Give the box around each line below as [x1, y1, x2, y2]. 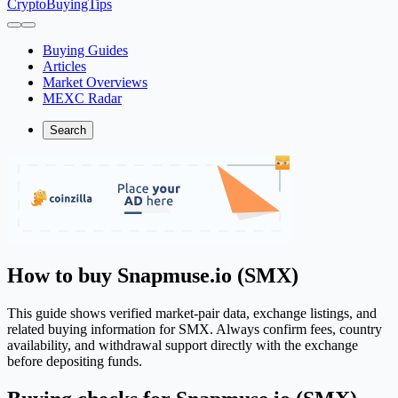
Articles [43, 59, 86, 74]
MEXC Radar [43, 91, 122, 106]
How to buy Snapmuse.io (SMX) [7, 263, 298, 287]
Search [50, 123, 86, 137]
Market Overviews [43, 75, 147, 90]
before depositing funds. [7, 353, 142, 369]
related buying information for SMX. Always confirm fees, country [7, 321, 382, 337]
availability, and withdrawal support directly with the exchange [7, 337, 358, 353]
